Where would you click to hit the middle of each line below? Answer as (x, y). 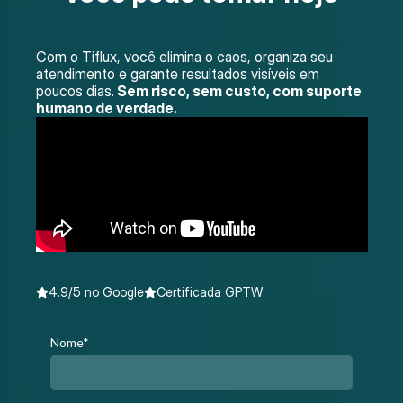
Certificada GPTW (209, 292)
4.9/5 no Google (96, 292)
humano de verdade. (106, 108)
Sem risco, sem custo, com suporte (237, 91)
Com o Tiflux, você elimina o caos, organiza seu (184, 57)
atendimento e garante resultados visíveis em (177, 74)
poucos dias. (75, 91)
